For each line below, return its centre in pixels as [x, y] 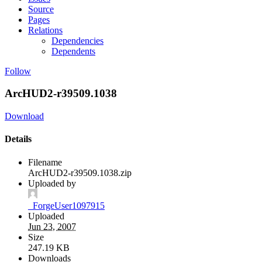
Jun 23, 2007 [52, 226]
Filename [45, 162]
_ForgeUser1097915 [66, 205]
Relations [45, 30]
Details [18, 139]
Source [41, 9]
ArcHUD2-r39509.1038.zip [80, 173]
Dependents [73, 51]
